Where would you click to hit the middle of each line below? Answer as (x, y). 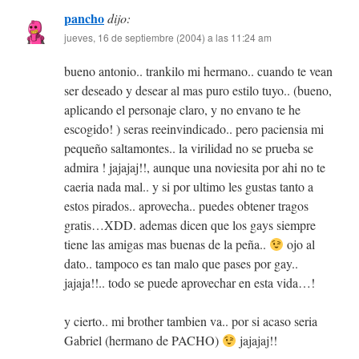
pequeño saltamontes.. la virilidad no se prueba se (189, 148)
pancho (84, 18)
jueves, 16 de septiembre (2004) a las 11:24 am (168, 38)
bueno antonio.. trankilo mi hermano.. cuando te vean (198, 71)
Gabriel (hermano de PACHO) (143, 341)
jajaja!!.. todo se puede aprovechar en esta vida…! (190, 283)
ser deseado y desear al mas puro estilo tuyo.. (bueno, (198, 91)
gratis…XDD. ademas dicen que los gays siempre (190, 225)
